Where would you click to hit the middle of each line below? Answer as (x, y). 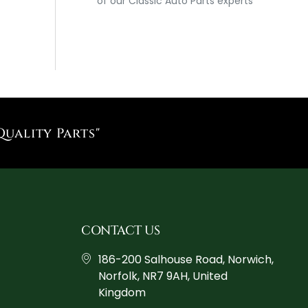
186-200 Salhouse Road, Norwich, (186, 260)
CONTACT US (121, 231)
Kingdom (122, 293)
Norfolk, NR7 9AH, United (163, 276)
